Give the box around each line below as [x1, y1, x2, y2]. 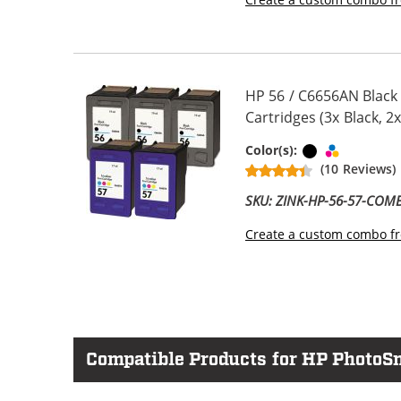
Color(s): [245, 141, 302, 159]
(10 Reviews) [320, 160, 396, 178]
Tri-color [342, 141, 395, 158]
